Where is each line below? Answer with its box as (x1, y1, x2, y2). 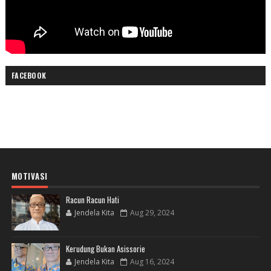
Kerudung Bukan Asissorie (65, 243, 145, 255)
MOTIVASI (11, 170, 48, 183)
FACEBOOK (11, 70, 47, 81)
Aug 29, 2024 (129, 207, 174, 218)
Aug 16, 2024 (129, 256, 174, 267)
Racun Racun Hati (65, 194, 119, 206)
